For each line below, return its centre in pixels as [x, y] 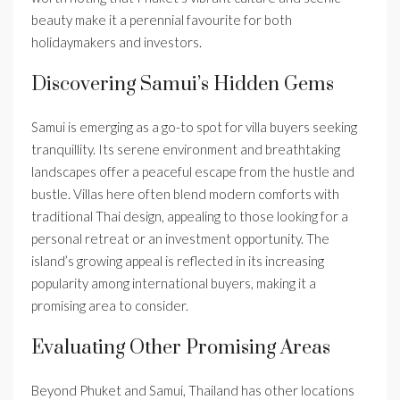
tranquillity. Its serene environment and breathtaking [186, 150]
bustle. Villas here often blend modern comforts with [185, 194]
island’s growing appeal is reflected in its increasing [178, 261]
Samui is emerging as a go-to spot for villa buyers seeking [194, 127]
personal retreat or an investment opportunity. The [180, 239]
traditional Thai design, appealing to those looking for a [190, 217]
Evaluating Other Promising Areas [181, 348]
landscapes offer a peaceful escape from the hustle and [193, 172]
